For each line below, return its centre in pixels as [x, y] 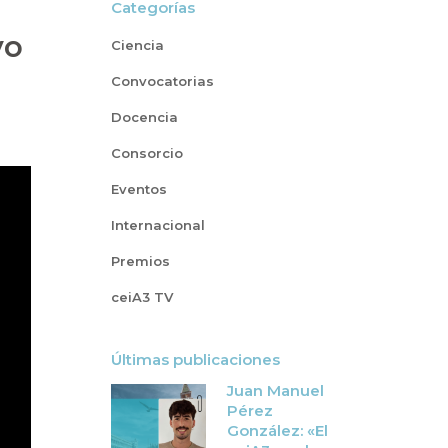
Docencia [144, 117]
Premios [140, 261]
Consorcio [147, 153]
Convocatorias [162, 81]
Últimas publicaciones [195, 359]
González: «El [277, 430]
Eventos [139, 189]
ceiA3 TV [142, 297]
